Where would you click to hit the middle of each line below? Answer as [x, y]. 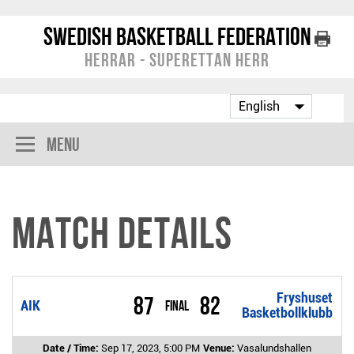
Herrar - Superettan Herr [177, 60]
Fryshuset [305, 298]
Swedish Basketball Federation [177, 36]
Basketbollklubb [288, 313]
